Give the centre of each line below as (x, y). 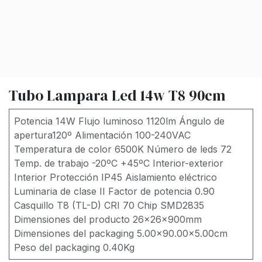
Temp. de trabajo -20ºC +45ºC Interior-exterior (119, 163)
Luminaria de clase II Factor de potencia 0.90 (114, 191)
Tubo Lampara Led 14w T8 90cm (117, 95)
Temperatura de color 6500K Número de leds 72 (123, 149)
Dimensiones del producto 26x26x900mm (108, 219)
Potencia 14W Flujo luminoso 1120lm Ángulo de (119, 121)
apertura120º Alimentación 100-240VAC (102, 135)
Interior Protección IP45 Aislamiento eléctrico (116, 177)
